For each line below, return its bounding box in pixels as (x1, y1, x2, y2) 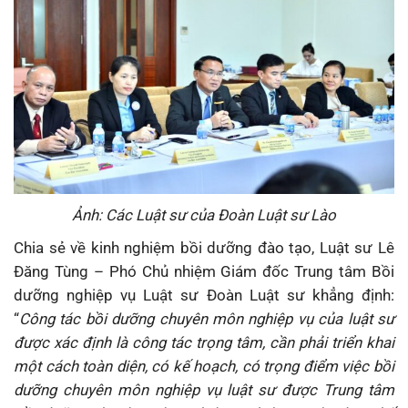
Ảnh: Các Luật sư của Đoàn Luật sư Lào (72, 205, 336, 224)
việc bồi (342, 356, 395, 375)
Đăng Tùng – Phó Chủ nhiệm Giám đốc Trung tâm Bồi (14, 261, 394, 280)
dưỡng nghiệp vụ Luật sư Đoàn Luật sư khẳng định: (14, 285, 394, 304)
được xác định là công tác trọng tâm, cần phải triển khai (14, 332, 394, 352)
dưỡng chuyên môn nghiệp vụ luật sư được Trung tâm (14, 380, 394, 399)
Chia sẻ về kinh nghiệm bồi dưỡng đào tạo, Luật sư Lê (14, 238, 394, 257)
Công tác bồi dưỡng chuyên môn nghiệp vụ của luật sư (19, 309, 394, 328)
